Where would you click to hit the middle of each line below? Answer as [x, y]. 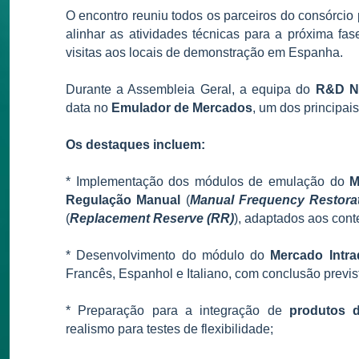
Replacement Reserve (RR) [152, 219]
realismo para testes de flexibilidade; [169, 329]
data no [89, 108]
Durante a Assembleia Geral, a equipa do [191, 90]
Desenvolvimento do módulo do [173, 256]
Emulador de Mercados [182, 108]
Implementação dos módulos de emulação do [213, 182]
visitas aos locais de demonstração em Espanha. [204, 53]
